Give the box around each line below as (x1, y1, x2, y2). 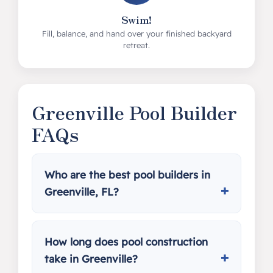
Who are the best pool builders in (44, 168, 210, 181)
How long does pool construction (44, 235, 208, 248)
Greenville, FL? (44, 185, 119, 198)
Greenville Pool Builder (31, 99, 237, 126)
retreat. (123, 40, 150, 50)
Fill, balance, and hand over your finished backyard (41, 29, 232, 38)
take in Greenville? (44, 252, 138, 265)
